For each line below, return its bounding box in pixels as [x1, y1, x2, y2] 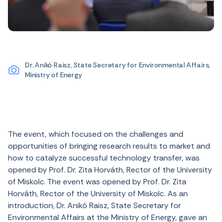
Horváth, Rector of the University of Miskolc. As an [8, 188, 188, 199]
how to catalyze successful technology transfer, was [8, 153, 200, 163]
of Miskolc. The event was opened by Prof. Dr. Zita [8, 176, 186, 187]
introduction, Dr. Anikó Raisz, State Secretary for [8, 200, 181, 211]
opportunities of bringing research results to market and [8, 141, 210, 151]
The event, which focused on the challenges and [8, 129, 183, 139]
